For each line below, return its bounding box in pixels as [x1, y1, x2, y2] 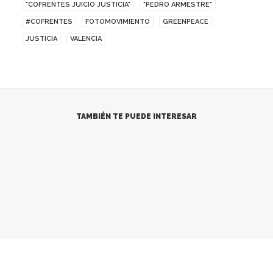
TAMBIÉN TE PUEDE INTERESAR [76, 112, 197, 121]
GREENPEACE [163, 18, 208, 26]
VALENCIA [70, 35, 102, 43]
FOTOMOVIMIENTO [85, 18, 150, 26]
